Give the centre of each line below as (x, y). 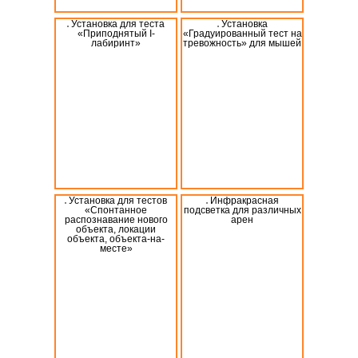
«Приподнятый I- (116, 33)
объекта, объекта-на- (116, 239)
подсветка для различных (242, 210)
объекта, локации (116, 229)
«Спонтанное (116, 210)
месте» (116, 248)
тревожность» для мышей (242, 43)
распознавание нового (116, 219)
